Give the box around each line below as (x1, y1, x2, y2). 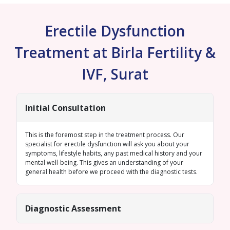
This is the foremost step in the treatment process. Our (25, 130, 184, 139)
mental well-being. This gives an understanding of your (25, 158, 183, 167)
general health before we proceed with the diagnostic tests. (25, 167, 199, 176)
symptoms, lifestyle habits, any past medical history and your (25, 149, 202, 158)
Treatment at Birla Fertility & (14, 43, 216, 62)
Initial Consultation (25, 102, 106, 113)
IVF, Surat (82, 64, 148, 84)
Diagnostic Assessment (25, 203, 121, 214)
